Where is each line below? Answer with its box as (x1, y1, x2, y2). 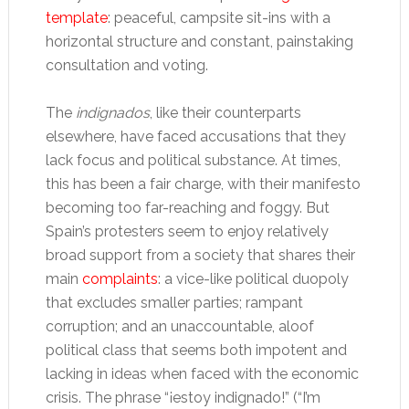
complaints (81, 270, 158, 288)
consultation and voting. (45, 57, 208, 74)
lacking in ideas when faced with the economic (45, 365, 359, 383)
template (45, 9, 108, 26)
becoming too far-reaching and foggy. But (45, 199, 330, 216)
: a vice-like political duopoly (157, 270, 349, 288)
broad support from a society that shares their (45, 246, 355, 264)
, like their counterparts (149, 104, 301, 121)
